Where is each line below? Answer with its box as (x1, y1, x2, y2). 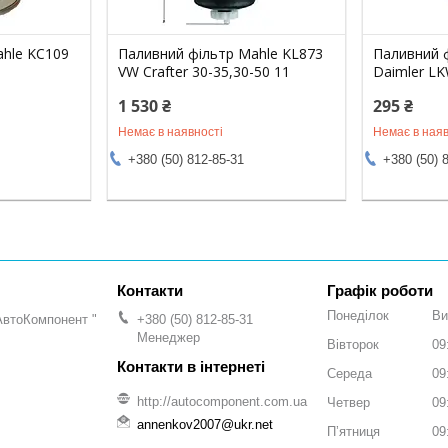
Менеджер (137, 329, 200, 345)
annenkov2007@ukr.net (137, 416, 273, 432)
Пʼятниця (327, 423, 380, 439)
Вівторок (327, 336, 379, 352)
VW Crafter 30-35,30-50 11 (118, 61, 291, 81)
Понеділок (327, 307, 389, 323)
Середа (327, 365, 372, 381)
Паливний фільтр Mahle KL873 (118, 43, 324, 63)
